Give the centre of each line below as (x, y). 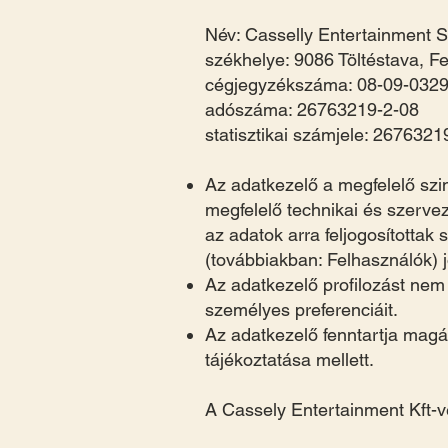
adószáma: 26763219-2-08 (312, 109)
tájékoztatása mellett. (292, 359)
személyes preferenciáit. (301, 309)
